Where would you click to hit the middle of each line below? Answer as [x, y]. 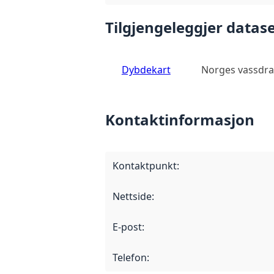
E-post [127, 227]
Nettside [132, 196]
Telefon [130, 257]
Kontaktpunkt [145, 165]
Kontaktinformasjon [180, 119]
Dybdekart [146, 69]
